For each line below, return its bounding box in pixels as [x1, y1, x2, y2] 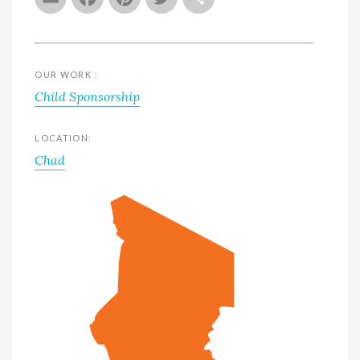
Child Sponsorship [35, 88, 141, 104]
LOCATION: [35, 133, 92, 143]
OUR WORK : [35, 69, 98, 80]
